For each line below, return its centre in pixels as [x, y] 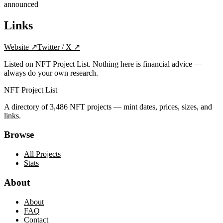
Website [16, 47]
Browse [19, 135]
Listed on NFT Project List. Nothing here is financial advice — [103, 64]
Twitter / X [55, 47]
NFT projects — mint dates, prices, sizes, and [140, 107]
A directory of [27, 107]
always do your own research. [51, 73]
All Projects [42, 154]
